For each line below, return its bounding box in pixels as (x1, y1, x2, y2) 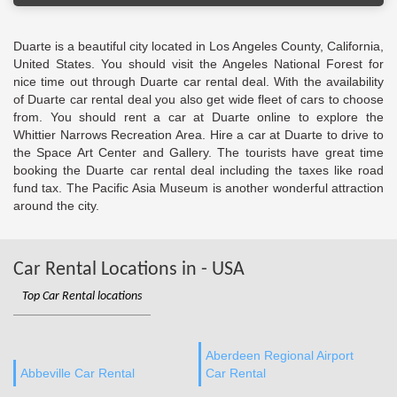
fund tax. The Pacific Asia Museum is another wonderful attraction (13, 181, 384, 195)
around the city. (13, 198, 99, 213)
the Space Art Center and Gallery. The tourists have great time (13, 145, 384, 160)
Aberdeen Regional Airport (205, 348, 354, 362)
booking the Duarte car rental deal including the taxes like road (13, 163, 384, 177)
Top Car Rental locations (22, 290, 142, 303)
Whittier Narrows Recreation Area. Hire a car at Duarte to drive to (13, 128, 384, 142)
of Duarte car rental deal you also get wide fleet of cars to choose (13, 92, 384, 106)
